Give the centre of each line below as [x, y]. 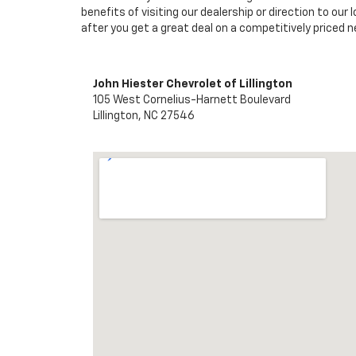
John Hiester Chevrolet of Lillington [193, 84]
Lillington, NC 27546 [144, 116]
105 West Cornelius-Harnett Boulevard [192, 100]
